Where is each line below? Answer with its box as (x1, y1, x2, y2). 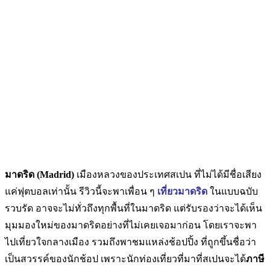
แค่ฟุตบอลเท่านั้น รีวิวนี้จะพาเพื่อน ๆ (5, 186, 157, 196)
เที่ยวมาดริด (157, 186, 207, 196)
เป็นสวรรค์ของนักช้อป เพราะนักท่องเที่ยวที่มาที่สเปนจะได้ (5, 254, 246, 264)
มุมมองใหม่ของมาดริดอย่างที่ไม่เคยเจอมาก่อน (5, 220, 203, 230)
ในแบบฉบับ (207, 186, 258, 196)
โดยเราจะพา (203, 220, 257, 230)
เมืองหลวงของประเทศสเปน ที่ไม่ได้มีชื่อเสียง (74, 169, 262, 180)
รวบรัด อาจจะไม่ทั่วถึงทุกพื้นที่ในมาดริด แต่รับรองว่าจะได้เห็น (5, 203, 262, 213)
